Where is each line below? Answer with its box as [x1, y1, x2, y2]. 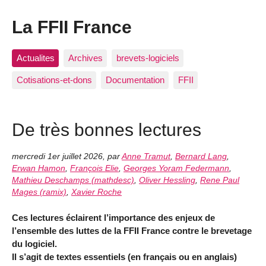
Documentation [105, 75, 164, 85]
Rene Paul [200, 175, 239, 185]
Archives [68, 52, 103, 63]
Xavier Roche [71, 187, 122, 197]
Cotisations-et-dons [16, 75, 92, 85]
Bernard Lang [175, 151, 227, 161]
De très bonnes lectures [12, 119, 201, 140]
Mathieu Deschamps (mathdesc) [12, 175, 134, 185]
